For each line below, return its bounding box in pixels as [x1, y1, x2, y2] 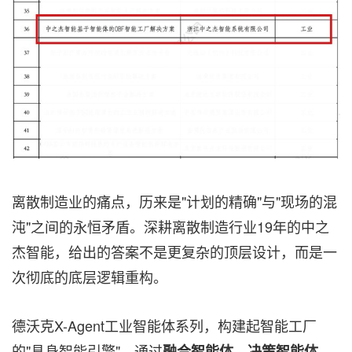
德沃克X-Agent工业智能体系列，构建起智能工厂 [12, 314, 317, 335]
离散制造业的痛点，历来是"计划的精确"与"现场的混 [12, 190, 337, 211]
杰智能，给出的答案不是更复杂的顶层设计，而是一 [12, 240, 337, 262]
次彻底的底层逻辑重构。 [12, 266, 167, 287]
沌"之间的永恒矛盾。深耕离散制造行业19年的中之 [12, 215, 329, 236]
